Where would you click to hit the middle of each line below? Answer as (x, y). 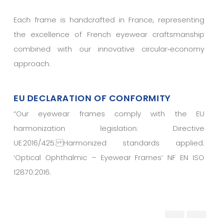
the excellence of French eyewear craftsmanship (109, 35)
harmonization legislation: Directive (109, 128)
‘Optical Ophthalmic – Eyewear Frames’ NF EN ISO (109, 158)
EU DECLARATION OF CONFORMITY (92, 98)
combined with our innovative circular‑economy (109, 49)
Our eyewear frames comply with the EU (110, 114)
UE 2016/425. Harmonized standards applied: (109, 143)
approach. (32, 64)
